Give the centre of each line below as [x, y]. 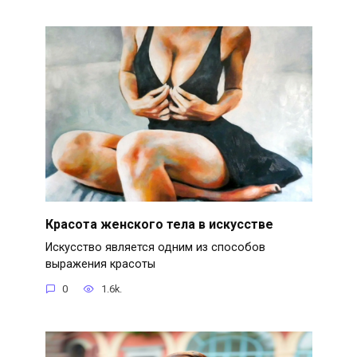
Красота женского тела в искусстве [159, 224]
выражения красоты [100, 264]
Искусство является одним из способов [155, 247]
